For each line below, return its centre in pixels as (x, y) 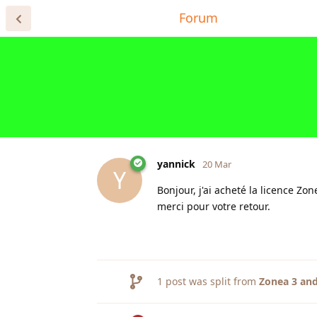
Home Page (132, 18)
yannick (176, 163)
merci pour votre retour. (214, 206)
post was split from (211, 281)
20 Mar (217, 164)
